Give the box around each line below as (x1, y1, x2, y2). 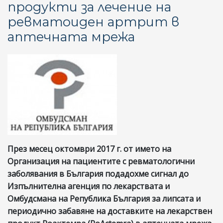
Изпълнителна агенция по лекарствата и (7, 180, 170, 192)
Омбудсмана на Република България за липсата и (7, 193, 201, 204)
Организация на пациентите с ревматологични (7, 155, 195, 167)
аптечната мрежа (7, 28, 135, 44)
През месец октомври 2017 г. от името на (7, 143, 171, 154)
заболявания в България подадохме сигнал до (7, 168, 189, 179)
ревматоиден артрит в (7, 13, 179, 29)
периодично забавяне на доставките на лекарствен (7, 205, 212, 217)
